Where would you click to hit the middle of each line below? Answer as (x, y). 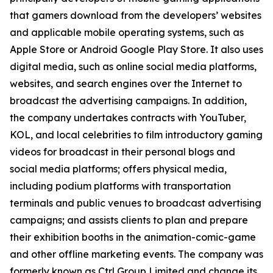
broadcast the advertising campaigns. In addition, (128, 101)
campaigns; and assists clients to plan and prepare (129, 220)
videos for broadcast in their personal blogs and (122, 152)
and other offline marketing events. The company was (136, 254)
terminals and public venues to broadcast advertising (136, 203)
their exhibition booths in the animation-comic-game (133, 237)
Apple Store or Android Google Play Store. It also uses (136, 49)
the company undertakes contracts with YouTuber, (128, 118)
